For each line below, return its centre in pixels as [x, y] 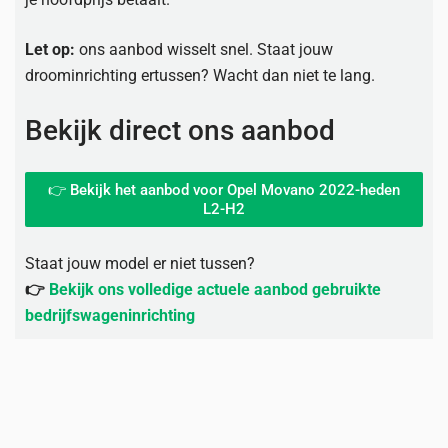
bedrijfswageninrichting [110, 315]
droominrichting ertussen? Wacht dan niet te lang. [200, 75]
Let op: [50, 49]
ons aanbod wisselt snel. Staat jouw [204, 49]
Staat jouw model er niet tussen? [140, 263]
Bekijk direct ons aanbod [180, 130]
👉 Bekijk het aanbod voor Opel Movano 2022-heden [224, 189]
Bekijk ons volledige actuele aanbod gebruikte [215, 289]
